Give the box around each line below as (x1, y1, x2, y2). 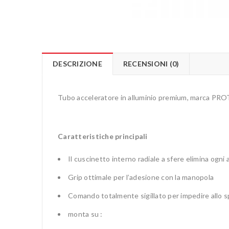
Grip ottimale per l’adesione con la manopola (68, 173, 214, 182)
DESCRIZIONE (53, 59, 102, 68)
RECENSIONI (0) (123, 59, 179, 68)
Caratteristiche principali (58, 132, 148, 141)
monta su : (68, 210, 103, 219)
